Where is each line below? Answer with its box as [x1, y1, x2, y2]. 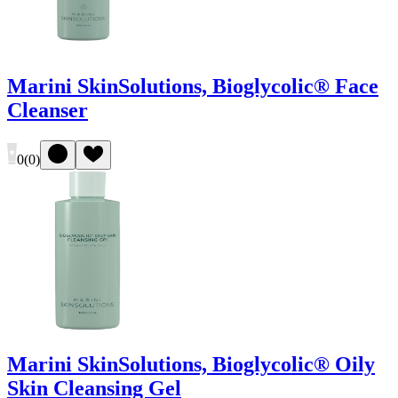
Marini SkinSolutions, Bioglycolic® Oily [7, 353, 375, 377]
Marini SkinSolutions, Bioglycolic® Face [7, 75, 378, 99]
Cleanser [7, 99, 88, 123]
